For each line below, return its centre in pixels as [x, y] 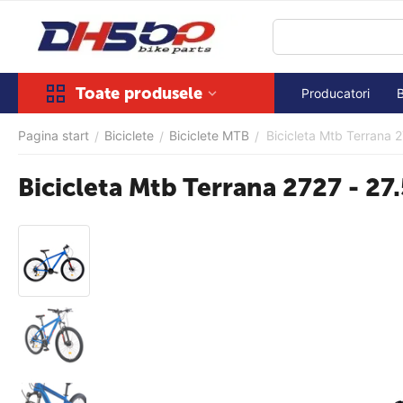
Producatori [336, 93]
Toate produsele [139, 93]
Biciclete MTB [209, 135]
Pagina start [54, 135]
